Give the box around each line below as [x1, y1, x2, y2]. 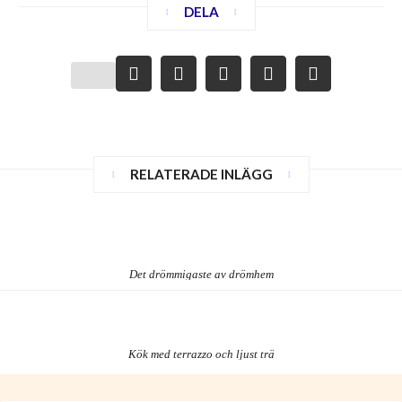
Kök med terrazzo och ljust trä [127, 347, 275, 362]
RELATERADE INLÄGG [129, 166, 273, 183]
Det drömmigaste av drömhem [128, 267, 274, 282]
